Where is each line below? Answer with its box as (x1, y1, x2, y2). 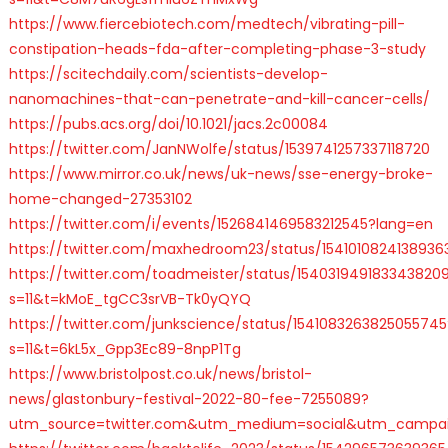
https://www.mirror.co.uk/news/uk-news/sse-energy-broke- (8, 163, 433, 184)
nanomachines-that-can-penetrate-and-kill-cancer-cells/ (8, 88, 430, 109)
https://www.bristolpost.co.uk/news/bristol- (8, 363, 312, 384)
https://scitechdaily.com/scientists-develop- (8, 63, 328, 84)
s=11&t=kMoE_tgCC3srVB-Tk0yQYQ (8, 288, 251, 309)
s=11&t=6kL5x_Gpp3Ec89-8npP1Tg (8, 338, 241, 359)
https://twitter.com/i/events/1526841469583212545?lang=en (8, 213, 433, 234)
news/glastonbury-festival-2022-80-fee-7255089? (8, 388, 369, 409)
